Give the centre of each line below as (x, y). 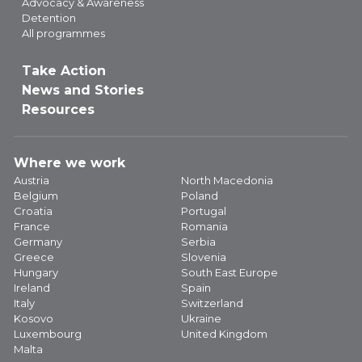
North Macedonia (227, 180)
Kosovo (34, 318)
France (32, 226)
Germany (38, 242)
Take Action (64, 71)
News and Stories (83, 90)
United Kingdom (224, 334)
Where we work (69, 163)
